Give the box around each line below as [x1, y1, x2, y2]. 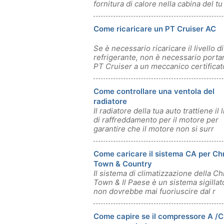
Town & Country [93, 159, 152, 168]
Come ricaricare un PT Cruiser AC [93, 24, 216, 33]
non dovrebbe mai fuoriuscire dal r [93, 186, 215, 196]
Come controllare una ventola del [93, 86, 214, 96]
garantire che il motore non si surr [93, 124, 214, 133]
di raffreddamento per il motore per [93, 115, 218, 124]
